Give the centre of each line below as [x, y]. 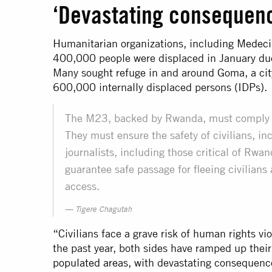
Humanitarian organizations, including [145, 44]
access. [82, 186]
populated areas [90, 263]
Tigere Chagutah [104, 211]
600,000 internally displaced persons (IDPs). [160, 87]
